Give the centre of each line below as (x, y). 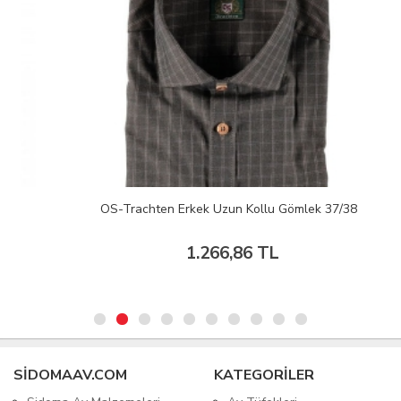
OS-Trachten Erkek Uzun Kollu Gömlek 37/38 (200, 209)
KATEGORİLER (264, 375)
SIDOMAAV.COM (70, 375)
